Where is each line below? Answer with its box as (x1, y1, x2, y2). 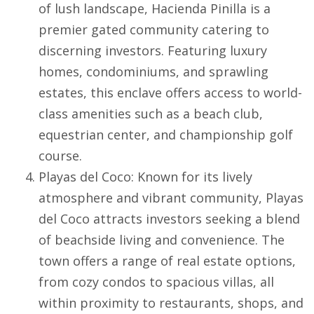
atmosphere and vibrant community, (39, 189, 266, 207)
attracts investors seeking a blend (90, 210, 300, 228)
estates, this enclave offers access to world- (39, 84, 302, 102)
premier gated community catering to (39, 21, 269, 39)
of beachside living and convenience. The (39, 231, 285, 249)
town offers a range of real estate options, (39, 252, 296, 270)
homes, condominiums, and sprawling (39, 63, 268, 81)
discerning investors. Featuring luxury (39, 42, 267, 60)
